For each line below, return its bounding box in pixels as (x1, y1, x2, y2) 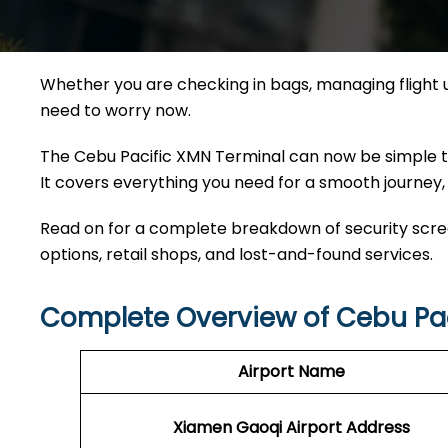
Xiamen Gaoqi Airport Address (173, 416, 410, 439)
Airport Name (238, 360, 345, 383)
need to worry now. (40, 99, 195, 122)
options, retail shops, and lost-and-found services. (40, 243, 433, 266)
